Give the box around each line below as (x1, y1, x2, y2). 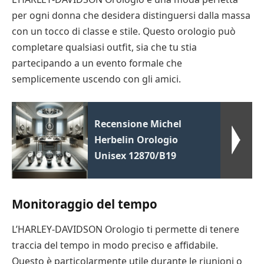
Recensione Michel (94, 117, 182, 130)
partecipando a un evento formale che (12, 57, 182, 70)
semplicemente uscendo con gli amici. (12, 72, 181, 86)
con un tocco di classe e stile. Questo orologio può (12, 25, 236, 38)
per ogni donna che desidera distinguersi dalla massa (12, 9, 250, 22)
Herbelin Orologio (94, 133, 179, 146)
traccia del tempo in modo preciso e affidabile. (12, 238, 218, 252)
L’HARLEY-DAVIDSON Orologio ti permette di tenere (12, 222, 239, 236)
